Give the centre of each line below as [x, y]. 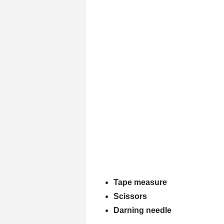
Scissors [130, 196]
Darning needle [142, 210]
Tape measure [140, 182]
